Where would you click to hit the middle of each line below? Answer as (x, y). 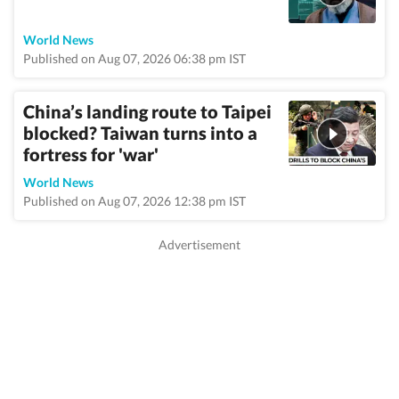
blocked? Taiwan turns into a (140, 133)
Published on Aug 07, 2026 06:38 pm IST (134, 58)
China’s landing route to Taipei (147, 111)
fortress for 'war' (91, 154)
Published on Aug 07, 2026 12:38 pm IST (134, 201)
